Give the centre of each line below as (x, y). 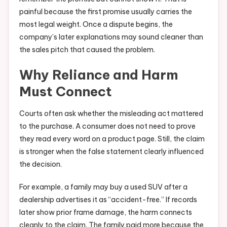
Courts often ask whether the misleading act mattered (111, 114)
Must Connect (65, 92)
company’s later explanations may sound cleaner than (111, 37)
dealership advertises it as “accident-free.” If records (108, 200)
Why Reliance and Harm (99, 75)
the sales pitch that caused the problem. (87, 50)
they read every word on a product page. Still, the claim (112, 139)
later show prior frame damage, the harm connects (105, 213)
